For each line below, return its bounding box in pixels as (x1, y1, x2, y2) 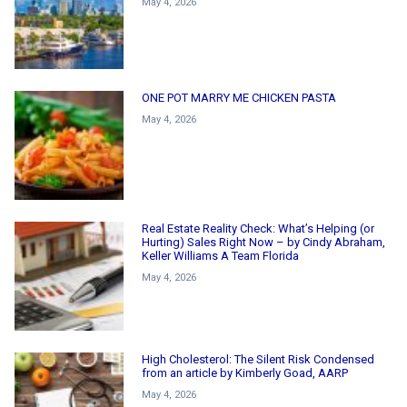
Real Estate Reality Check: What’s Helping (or (142, 221, 374, 235)
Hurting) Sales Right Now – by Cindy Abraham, (142, 234, 385, 249)
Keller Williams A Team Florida (142, 248, 299, 263)
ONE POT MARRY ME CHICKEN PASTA (142, 90, 336, 104)
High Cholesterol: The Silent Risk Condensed (142, 352, 374, 366)
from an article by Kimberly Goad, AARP (142, 365, 348, 380)
